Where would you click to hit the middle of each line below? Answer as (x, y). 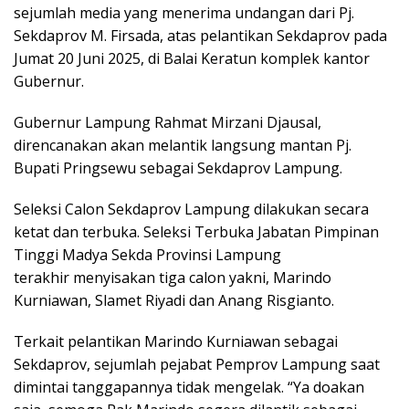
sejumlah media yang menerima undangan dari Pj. (184, 12)
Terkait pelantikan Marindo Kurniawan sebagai (176, 341)
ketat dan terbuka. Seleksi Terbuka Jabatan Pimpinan (196, 231)
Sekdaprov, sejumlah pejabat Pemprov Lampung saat (197, 364)
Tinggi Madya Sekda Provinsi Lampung (147, 254)
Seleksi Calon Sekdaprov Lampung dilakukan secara (191, 209)
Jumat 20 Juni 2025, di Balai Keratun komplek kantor (192, 58)
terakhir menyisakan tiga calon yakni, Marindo (173, 277)
